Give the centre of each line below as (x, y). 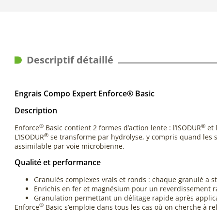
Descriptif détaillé (70, 60)
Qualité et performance (58, 162)
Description (36, 111)
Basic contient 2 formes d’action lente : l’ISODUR (122, 128)
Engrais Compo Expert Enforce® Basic (85, 94)
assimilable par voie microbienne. (70, 146)
